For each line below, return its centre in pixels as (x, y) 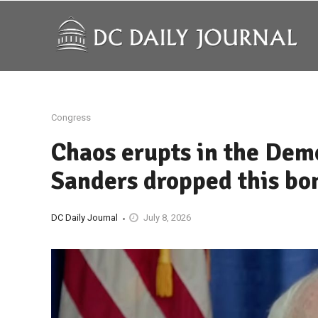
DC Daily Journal (84, 218)
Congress (71, 117)
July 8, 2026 (167, 218)
